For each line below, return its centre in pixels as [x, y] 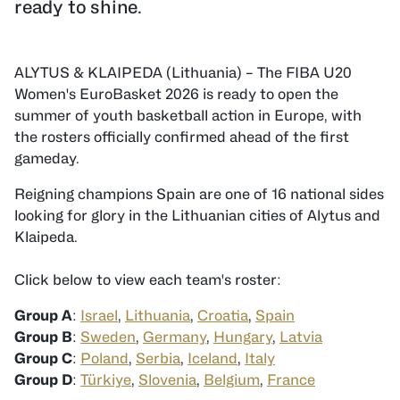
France [291, 380]
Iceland [212, 358]
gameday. [47, 158]
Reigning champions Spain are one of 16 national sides [199, 194]
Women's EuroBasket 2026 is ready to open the [176, 94]
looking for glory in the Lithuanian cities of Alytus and [197, 216]
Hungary [243, 337]
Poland [104, 358]
